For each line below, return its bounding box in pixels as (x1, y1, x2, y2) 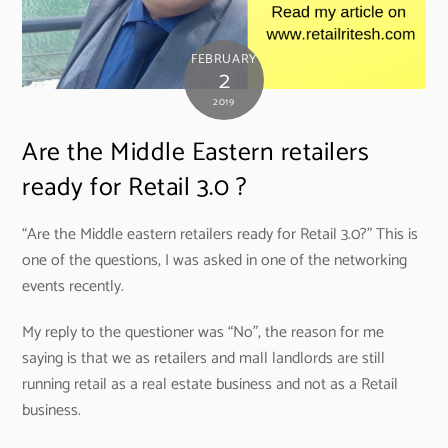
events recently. (22, 272, 125, 300)
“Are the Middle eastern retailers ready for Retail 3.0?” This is (22, 220, 419, 248)
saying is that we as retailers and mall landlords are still (22, 345, 386, 373)
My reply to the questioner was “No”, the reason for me (22, 319, 385, 347)
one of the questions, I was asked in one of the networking (22, 246, 408, 274)
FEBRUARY (191, 48, 257, 70)
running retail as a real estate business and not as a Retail (22, 371, 399, 399)
